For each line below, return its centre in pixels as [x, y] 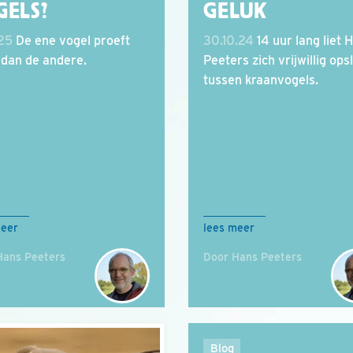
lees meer [229, 228]
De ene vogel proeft [71, 41]
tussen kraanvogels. [261, 80]
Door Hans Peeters [253, 257]
